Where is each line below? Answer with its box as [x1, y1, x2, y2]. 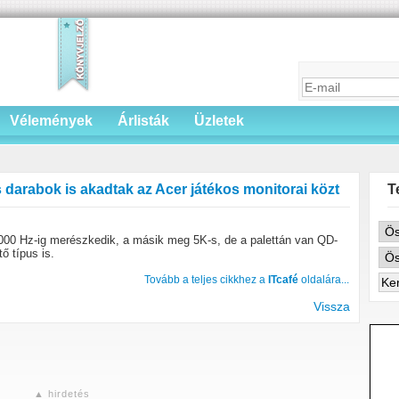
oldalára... [298, 273, 349, 286]
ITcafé [268, 273, 298, 286]
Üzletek [194, 113, 244, 128]
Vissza [313, 299, 350, 313]
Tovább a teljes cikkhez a [144, 273, 268, 286]
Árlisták [118, 113, 169, 128]
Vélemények [10, 113, 93, 128]
